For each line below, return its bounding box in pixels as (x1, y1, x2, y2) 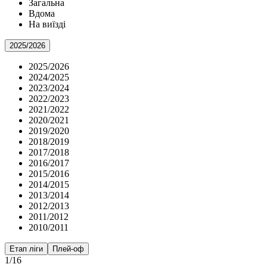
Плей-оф (52, 244, 84, 254)
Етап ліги (10, 244, 43, 254)
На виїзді (29, 19, 66, 30)
